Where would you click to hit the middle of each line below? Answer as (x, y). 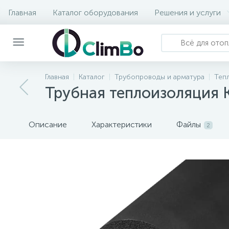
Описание (48, 124)
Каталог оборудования (95, 12)
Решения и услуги (188, 12)
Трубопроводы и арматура (159, 77)
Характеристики (122, 124)
